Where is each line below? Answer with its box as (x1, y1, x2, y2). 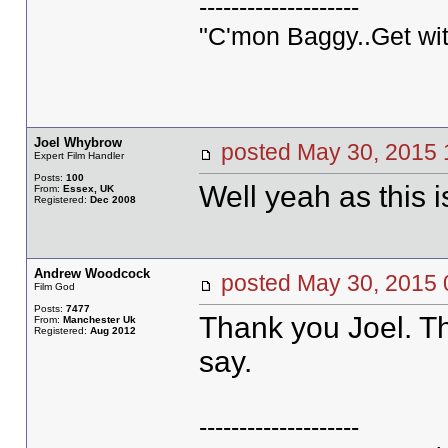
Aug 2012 (89, 325, 136, 336)
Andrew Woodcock (33, 266, 150, 281)
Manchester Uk (62, 314, 136, 325)
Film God (33, 281, 75, 292)
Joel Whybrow (33, 135, 122, 150)
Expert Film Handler (33, 150, 124, 161)
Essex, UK (62, 183, 114, 194)
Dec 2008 (89, 194, 136, 205)
